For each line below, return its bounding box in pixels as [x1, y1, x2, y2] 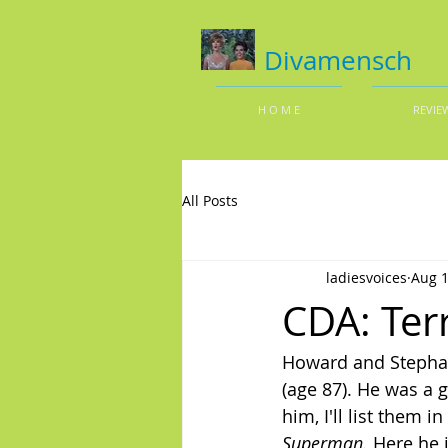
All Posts [182, 190, 238, 210]
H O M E [258, 102, 300, 117]
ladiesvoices [326, 267, 407, 287]
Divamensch [264, 43, 412, 78]
